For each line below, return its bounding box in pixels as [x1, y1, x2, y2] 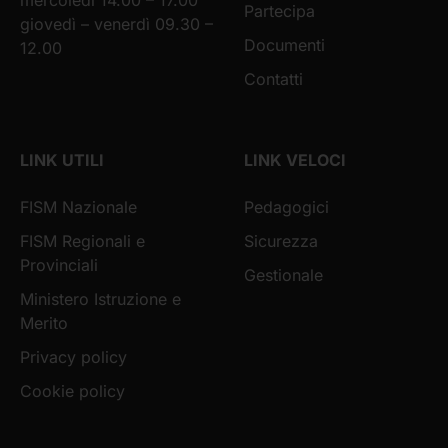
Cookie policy [20, 380, 125, 401]
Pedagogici [244, 196, 329, 217]
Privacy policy [20, 346, 127, 367]
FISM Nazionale [20, 196, 137, 217]
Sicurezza [244, 230, 318, 251]
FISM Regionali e [20, 230, 145, 251]
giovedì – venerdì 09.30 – [20, 13, 213, 34]
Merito [20, 312, 68, 333]
